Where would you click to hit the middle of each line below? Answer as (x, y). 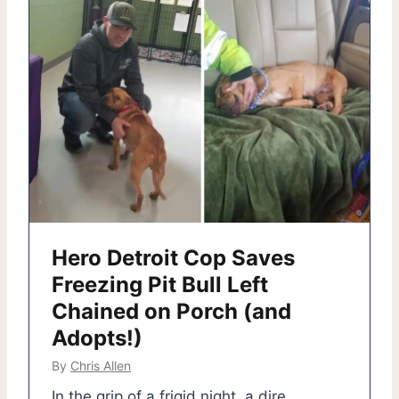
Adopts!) (97, 338)
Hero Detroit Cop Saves (173, 257)
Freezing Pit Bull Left (160, 284)
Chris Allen (101, 365)
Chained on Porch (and (171, 311)
